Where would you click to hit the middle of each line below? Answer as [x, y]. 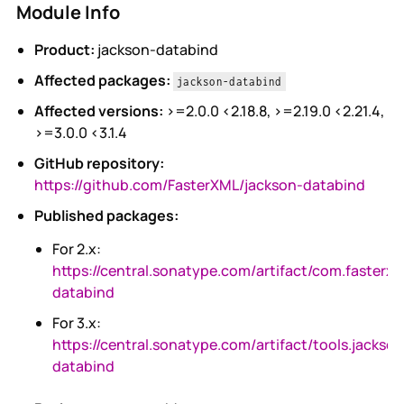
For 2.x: [76, 249]
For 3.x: [76, 323]
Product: [64, 50]
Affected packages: [102, 80]
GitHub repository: [99, 163]
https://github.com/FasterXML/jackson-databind [199, 185]
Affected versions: [98, 111]
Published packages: [106, 216]
